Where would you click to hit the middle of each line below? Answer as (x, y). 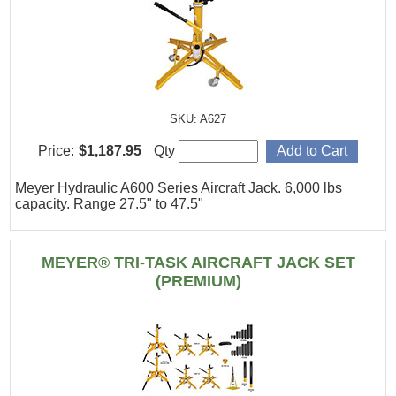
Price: (56, 150)
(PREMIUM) (198, 281)
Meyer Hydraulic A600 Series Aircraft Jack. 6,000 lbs (179, 187)
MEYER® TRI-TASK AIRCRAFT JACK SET (198, 263)
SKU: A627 (198, 119)
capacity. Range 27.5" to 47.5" (110, 203)
